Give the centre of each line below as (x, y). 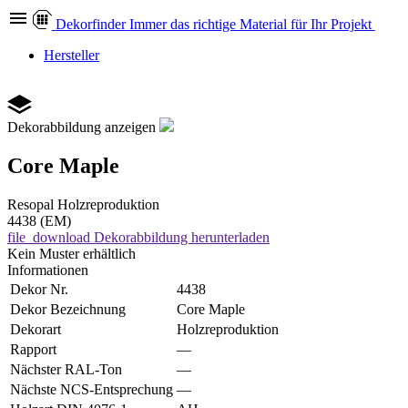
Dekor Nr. (39, 289)
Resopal (31, 204)
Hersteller (71, 55)
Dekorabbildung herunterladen (182, 237)
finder (108, 24)
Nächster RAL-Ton (66, 369)
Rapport (33, 349)
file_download (49, 237)
